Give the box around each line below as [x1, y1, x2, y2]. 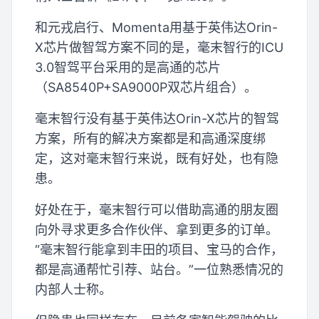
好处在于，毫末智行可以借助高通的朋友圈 [35, 202, 278, 217]
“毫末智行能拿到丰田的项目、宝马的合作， [35, 241, 283, 257]
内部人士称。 [35, 281, 112, 297]
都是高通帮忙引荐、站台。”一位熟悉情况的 [35, 261, 283, 277]
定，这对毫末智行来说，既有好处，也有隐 [35, 150, 278, 166]
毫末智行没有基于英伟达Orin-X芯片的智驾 [35, 110, 279, 126]
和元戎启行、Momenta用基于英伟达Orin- [35, 19, 278, 35]
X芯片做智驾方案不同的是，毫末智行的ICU [35, 39, 283, 55]
